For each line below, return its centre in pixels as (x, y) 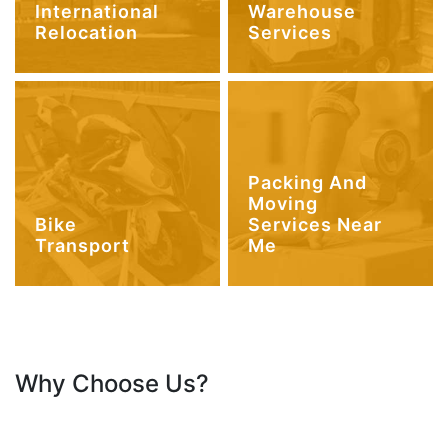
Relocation (87, 32)
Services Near (315, 224)
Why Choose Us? (112, 384)
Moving (283, 203)
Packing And (308, 182)
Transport (83, 245)
